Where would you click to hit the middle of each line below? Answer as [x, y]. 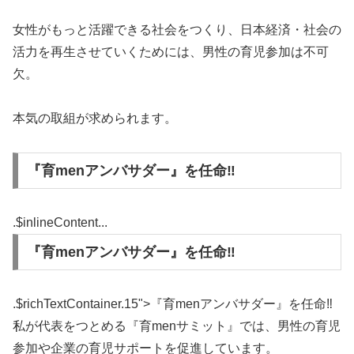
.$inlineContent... [60, 222]
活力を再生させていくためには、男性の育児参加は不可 [171, 51]
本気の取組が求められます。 [95, 119]
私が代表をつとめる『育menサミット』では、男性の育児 [177, 326]
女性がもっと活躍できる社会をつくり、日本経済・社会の [177, 29]
